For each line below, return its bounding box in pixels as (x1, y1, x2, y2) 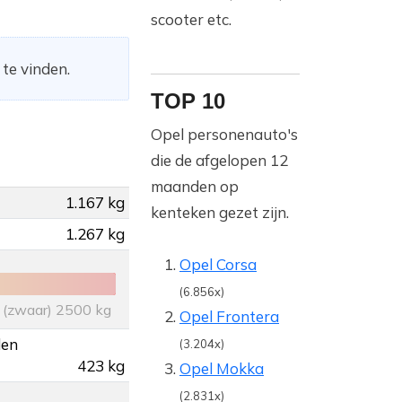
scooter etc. (151, 10, 232, 30)
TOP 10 (151, 89, 225, 114)
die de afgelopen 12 (151, 151, 288, 170)
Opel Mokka (179, 359, 264, 379)
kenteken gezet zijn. (151, 203, 289, 223)
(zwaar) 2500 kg (3, 301, 111, 319)
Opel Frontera (179, 307, 279, 327)
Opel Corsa (179, 255, 257, 275)
